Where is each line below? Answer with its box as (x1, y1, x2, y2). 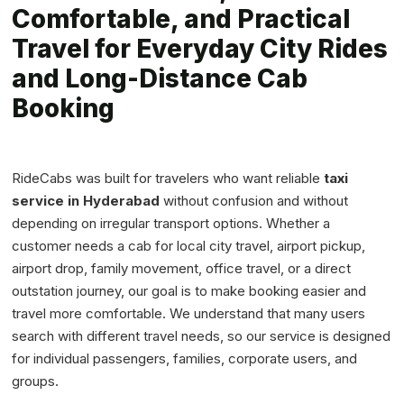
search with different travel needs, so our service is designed (12, 327, 391, 345)
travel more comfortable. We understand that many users (12, 305, 366, 323)
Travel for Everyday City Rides (12, 33, 389, 65)
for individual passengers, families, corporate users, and (12, 350, 358, 368)
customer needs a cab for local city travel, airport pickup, (12, 237, 366, 255)
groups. (12, 372, 60, 390)
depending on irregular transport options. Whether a (12, 215, 331, 233)
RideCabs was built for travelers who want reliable (12, 170, 325, 188)
